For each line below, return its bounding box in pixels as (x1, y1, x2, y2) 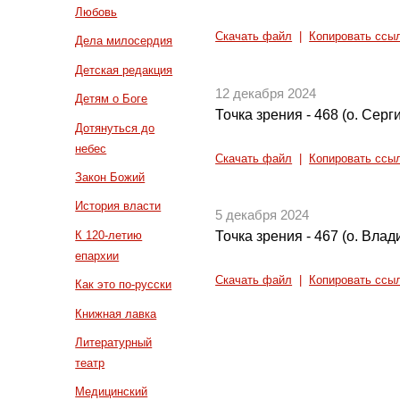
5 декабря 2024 (215, 208, 310, 223)
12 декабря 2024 (215, 86, 317, 101)
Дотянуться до (75, 121, 155, 135)
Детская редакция (75, 62, 173, 77)
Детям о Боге (75, 92, 148, 106)
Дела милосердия (75, 34, 173, 48)
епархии (75, 248, 120, 262)
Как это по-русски (75, 278, 172, 292)
